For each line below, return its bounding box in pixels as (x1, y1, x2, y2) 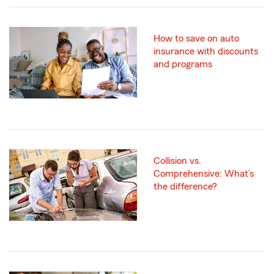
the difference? (154, 181, 217, 191)
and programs (154, 59, 212, 69)
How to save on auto (154, 33, 239, 43)
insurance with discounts (154, 46, 258, 56)
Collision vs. (154, 155, 201, 166)
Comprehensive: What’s (154, 168, 254, 179)
